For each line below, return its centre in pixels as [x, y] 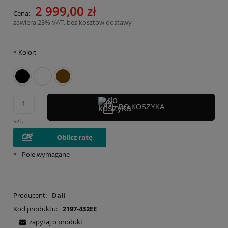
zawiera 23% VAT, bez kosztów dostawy [73, 23]
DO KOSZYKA [141, 107]
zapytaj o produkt [56, 222]
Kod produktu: [35, 209]
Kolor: [26, 53]
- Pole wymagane [43, 154]
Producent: [31, 196]
